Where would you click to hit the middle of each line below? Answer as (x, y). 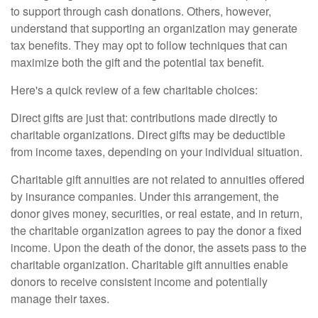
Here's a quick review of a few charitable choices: (134, 90)
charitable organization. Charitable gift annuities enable (149, 264)
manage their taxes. (60, 298)
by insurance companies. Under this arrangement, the (145, 196)
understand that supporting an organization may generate (154, 28)
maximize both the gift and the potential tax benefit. (137, 62)
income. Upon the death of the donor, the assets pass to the (159, 247)
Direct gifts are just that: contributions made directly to (144, 117)
